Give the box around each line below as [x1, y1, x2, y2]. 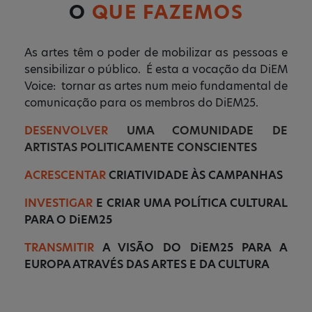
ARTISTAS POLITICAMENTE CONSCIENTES [24, 139, 257, 155]
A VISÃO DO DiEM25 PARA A [94, 240, 288, 256]
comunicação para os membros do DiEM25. [24, 95, 258, 111]
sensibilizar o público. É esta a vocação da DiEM [24, 61, 288, 77]
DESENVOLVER [24, 123, 127, 139]
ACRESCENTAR [24, 167, 106, 183]
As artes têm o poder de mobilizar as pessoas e [24, 45, 288, 61]
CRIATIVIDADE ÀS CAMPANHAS [106, 167, 283, 183]
